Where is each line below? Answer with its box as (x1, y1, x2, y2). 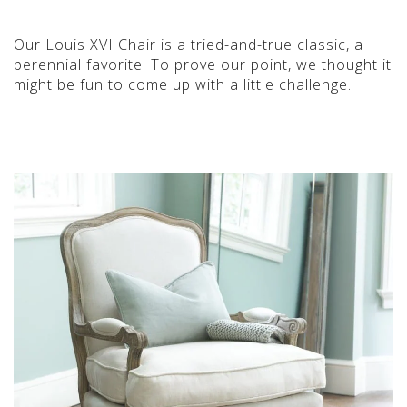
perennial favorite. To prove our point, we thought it (14, 54, 392, 74)
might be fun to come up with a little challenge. (14, 74, 352, 94)
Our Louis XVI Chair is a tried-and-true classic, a (14, 34, 363, 55)
